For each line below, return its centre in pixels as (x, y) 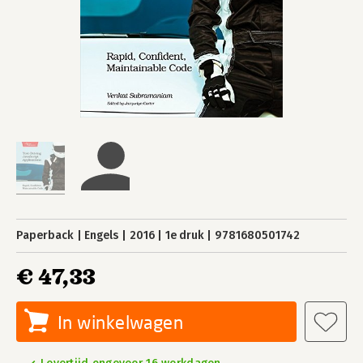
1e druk (184, 235)
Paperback (45, 235)
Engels (102, 235)
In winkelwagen (121, 322)
